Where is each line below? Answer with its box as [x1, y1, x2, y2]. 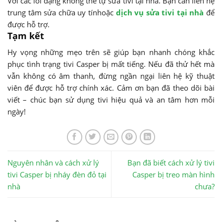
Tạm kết [7, 29, 44, 42]
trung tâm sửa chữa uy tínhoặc [7, 7, 116, 17]
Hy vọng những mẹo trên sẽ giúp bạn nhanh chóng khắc [7, 47, 215, 57]
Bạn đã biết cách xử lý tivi [127, 157, 215, 167]
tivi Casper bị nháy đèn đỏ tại [7, 169, 107, 179]
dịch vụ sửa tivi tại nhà [115, 7, 204, 17]
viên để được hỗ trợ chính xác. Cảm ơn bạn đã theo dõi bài [7, 82, 215, 93]
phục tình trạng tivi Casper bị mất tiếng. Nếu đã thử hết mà [7, 58, 215, 69]
